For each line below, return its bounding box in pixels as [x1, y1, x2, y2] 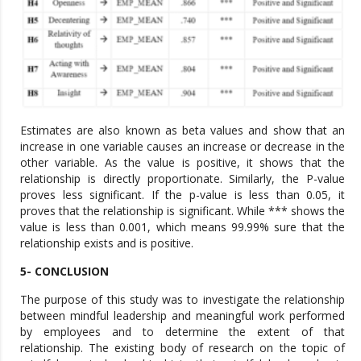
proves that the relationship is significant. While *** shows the [20, 203, 345, 219]
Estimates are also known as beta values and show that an [20, 122, 345, 139]
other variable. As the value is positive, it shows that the [20, 155, 345, 171]
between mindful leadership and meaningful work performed [20, 308, 345, 324]
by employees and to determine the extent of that [20, 324, 345, 340]
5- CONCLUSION [20, 263, 109, 280]
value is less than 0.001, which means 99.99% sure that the [20, 219, 345, 235]
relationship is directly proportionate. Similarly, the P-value [20, 171, 345, 187]
